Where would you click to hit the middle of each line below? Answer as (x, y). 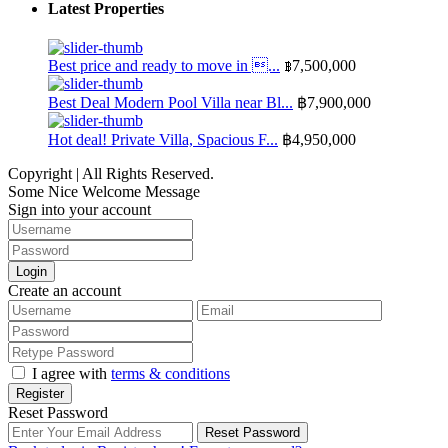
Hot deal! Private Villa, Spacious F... (163, 139)
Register (40, 393)
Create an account (64, 290)
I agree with (71, 373)
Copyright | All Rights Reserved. (111, 173)
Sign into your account (79, 209)
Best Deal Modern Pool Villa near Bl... (170, 102)
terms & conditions (170, 373)
